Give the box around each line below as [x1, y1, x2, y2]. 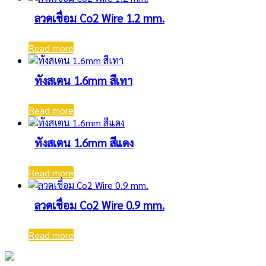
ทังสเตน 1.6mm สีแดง [34, 135, 134, 150]
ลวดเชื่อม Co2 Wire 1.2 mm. [34, 10, 164, 25]
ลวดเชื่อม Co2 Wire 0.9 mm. [34, 197, 164, 212]
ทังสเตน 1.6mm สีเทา [34, 72, 132, 87]
